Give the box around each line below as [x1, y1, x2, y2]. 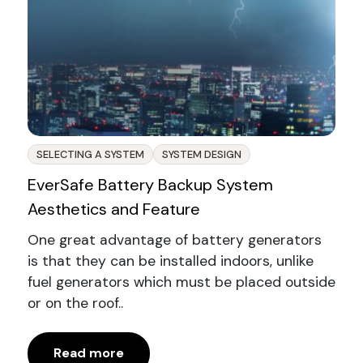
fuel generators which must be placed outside [27, 272, 335, 291]
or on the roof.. [27, 293, 123, 312]
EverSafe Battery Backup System [27, 173, 273, 195]
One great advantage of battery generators [27, 230, 322, 249]
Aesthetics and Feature [27, 198, 200, 220]
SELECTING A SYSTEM [36, 147, 144, 161]
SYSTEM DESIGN [161, 147, 241, 161]
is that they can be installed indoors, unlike [27, 251, 314, 270]
